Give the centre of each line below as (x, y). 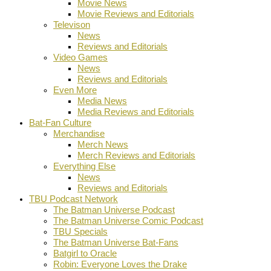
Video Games (80, 57)
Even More (75, 90)
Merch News (103, 144)
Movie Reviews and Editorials (136, 13)
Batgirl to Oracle (85, 253)
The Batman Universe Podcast (114, 209)
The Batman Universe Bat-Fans (116, 242)
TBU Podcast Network (73, 198)
